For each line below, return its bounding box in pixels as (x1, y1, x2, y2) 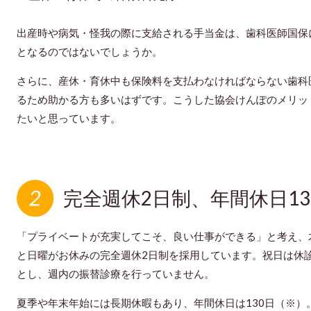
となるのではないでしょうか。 (17, 45, 162, 58)
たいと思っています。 (17, 112, 121, 125)
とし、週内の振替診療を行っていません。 (17, 267, 215, 280)
